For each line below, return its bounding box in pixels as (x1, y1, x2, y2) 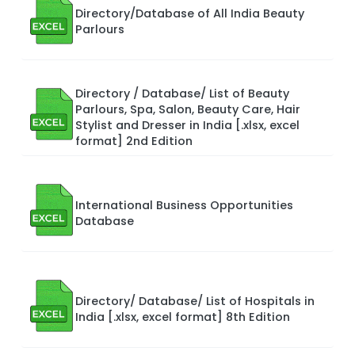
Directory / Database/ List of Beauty (75, 85, 289, 101)
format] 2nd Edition (75, 132, 193, 149)
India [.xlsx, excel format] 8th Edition (75, 308, 290, 325)
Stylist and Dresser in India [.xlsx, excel (75, 116, 300, 133)
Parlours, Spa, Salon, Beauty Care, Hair (75, 101, 300, 117)
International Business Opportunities (75, 197, 293, 213)
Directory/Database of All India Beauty (75, 5, 304, 21)
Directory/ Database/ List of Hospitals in (75, 292, 315, 309)
